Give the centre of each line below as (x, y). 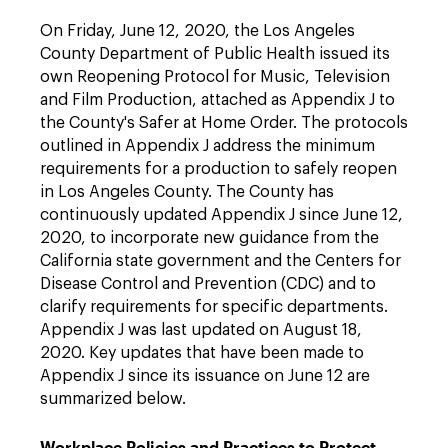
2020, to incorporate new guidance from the (209, 238)
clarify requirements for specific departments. (214, 307)
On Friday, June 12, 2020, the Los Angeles (197, 31)
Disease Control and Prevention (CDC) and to (208, 284)
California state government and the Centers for (220, 261)
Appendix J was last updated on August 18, (201, 330)
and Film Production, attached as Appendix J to (217, 100)
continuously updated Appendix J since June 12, (221, 215)
